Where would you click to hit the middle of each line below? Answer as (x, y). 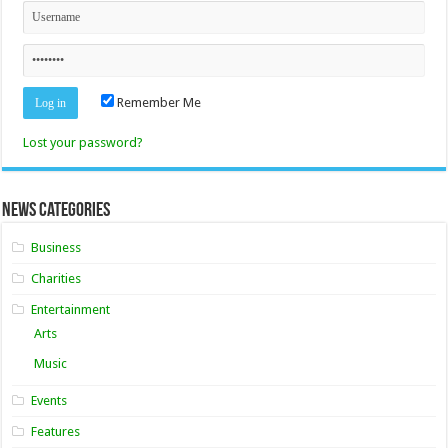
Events (49, 401)
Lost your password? (83, 143)
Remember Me (158, 103)
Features (56, 432)
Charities (56, 279)
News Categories (56, 211)
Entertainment (71, 310)
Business (56, 248)
